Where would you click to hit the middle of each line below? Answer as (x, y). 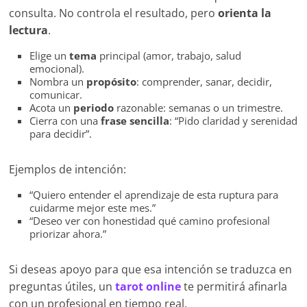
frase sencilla (135, 121)
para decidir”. (61, 134)
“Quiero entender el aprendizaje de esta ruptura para (154, 195)
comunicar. (56, 95)
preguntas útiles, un (62, 287)
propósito (112, 82)
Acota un (52, 108)
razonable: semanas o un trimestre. (199, 108)
